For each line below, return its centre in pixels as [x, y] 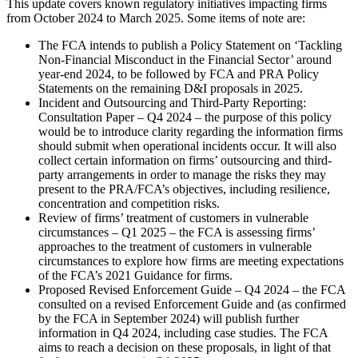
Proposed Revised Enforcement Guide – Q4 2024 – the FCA [192, 290]
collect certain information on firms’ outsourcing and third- [185, 160]
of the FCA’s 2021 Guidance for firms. [135, 275]
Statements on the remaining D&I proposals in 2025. [171, 88]
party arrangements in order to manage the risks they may [182, 175]
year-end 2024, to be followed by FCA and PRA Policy [179, 74]
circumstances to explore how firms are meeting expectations [191, 261]
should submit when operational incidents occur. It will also [187, 146]
